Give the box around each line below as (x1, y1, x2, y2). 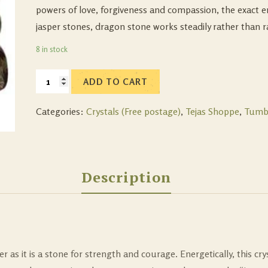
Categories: (36, 105, 87, 117)
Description (81, 167, 171, 187)
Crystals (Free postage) (86, 105, 181, 117)
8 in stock (36, 44, 68, 54)
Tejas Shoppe (185, 105, 240, 117)
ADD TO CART (83, 76, 148, 87)
